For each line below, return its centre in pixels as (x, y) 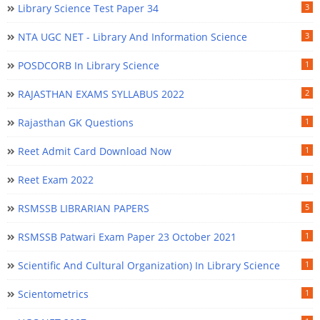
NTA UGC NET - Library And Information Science (132, 36)
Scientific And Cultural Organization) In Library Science (149, 265)
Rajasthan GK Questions (76, 122)
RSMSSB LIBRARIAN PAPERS (84, 208)
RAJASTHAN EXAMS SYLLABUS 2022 (101, 94)
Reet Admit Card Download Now (95, 151)
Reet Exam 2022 (56, 179)
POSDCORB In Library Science (89, 65)
